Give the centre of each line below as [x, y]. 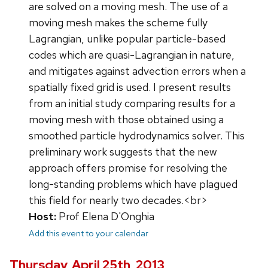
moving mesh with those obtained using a [126, 119]
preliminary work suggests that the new [123, 151]
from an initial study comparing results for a [132, 103]
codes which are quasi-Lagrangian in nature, [132, 54]
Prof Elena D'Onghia [105, 216]
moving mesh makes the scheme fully [118, 22]
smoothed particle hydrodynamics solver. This [137, 135]
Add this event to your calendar [89, 233]
